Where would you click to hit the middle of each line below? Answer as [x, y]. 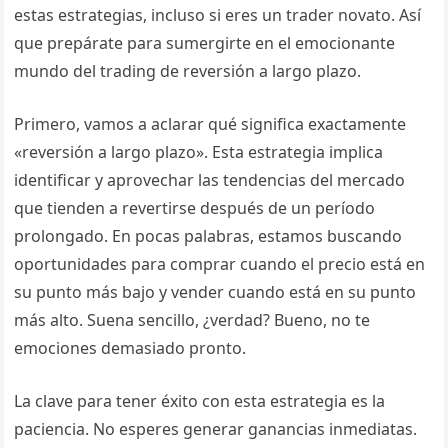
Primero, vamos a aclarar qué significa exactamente [210, 124]
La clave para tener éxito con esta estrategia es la [200, 401]
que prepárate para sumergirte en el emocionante [205, 43]
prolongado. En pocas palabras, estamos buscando [208, 236]
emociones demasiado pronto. [130, 348]
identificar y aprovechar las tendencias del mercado [210, 180]
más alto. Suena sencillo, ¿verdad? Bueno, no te [192, 320]
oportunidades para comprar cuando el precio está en [220, 264]
